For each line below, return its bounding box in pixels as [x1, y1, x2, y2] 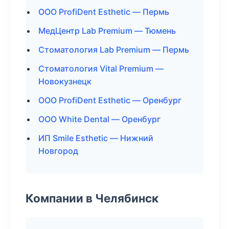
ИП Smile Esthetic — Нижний [38, 133, 153, 143]
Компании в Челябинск [26, 191, 158, 205]
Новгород [38, 146, 78, 156]
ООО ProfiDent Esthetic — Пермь [38, 7, 169, 17]
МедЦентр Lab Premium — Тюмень [38, 26, 176, 36]
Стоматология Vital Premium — [38, 63, 164, 74]
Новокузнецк [38, 76, 91, 86]
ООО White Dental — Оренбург [38, 114, 161, 124]
